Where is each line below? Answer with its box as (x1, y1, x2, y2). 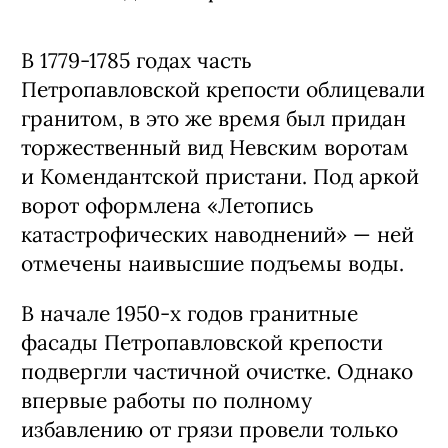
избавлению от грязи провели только (21, 416, 398, 443)
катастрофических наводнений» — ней (21, 221, 414, 248)
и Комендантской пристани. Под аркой (21, 163, 419, 190)
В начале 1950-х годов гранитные (21, 300, 358, 327)
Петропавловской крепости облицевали (21, 76, 425, 103)
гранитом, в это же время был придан (21, 105, 406, 132)
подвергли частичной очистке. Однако (21, 358, 413, 385)
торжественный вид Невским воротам (21, 134, 409, 161)
